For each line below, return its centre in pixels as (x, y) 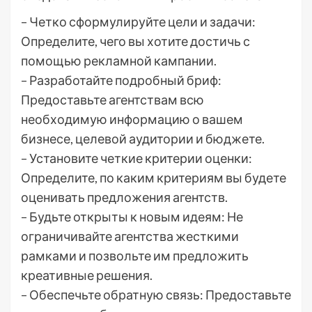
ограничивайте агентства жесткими (130, 236)
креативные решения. (87, 275)
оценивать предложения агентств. (124, 197)
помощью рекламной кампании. (119, 61)
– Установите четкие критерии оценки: (136, 158)
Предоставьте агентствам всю (112, 100)
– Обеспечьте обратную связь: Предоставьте (156, 295)
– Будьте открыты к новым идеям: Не (132, 217)
